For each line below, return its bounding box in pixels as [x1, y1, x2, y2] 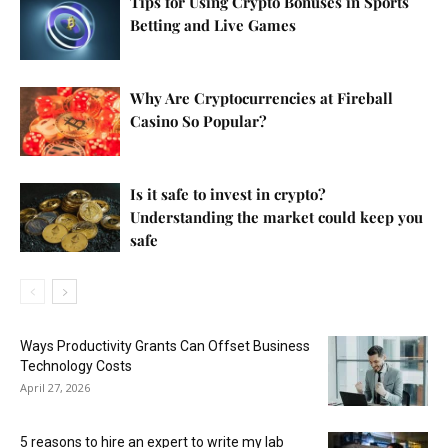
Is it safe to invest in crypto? [130, 184, 326, 205]
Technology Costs [20, 358, 132, 375]
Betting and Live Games [130, 15, 296, 36]
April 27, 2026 [20, 380, 90, 396]
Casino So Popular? [130, 111, 267, 132]
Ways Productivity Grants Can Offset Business [20, 338, 310, 355]
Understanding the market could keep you [130, 207, 423, 228]
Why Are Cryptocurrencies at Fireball [130, 88, 393, 109]
